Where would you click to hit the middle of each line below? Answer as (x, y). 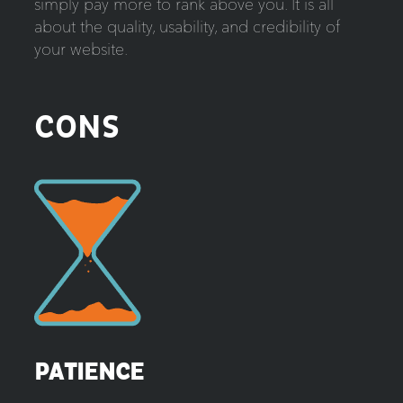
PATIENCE (89, 373)
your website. (81, 49)
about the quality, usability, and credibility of (187, 27)
